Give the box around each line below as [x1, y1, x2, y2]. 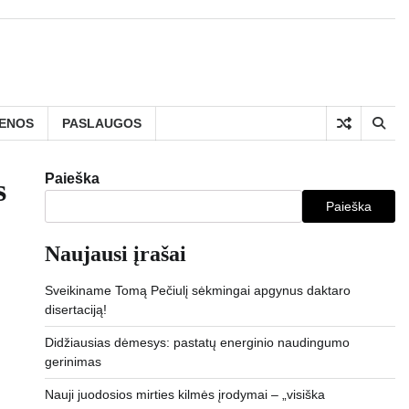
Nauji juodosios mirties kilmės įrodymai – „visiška [44, 387, 325, 402]
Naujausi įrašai [44, 242, 186, 266]
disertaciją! [44, 302, 107, 317]
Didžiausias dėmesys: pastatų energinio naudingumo [44, 335, 350, 350]
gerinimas [44, 354, 101, 369]
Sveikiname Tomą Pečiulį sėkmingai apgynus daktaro [44, 283, 351, 298]
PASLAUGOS [62, 115, 142, 131]
